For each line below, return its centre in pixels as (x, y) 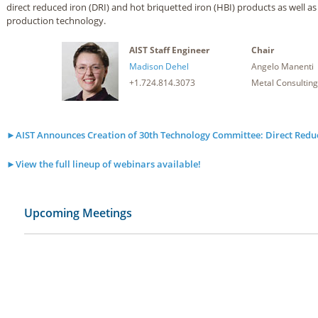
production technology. (56, 21)
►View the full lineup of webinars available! (104, 164)
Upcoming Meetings (78, 213)
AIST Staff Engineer (169, 50)
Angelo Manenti (283, 66)
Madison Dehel (159, 66)
